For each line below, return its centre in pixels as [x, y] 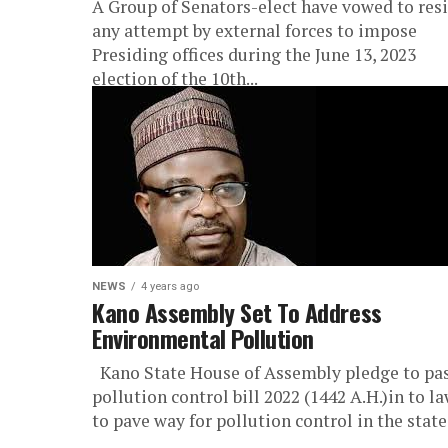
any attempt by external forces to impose [254, 30]
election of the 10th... [175, 78]
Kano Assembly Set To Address [237, 312]
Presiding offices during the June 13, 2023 [254, 54]
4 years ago [170, 286]
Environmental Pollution [203, 338]
